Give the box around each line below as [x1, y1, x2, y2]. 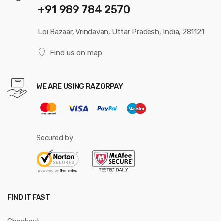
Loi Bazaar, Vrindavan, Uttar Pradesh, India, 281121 [38, 27, 204, 37]
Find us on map [49, 48, 102, 58]
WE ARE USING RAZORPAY [37, 82, 123, 91]
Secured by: [37, 133, 74, 143]
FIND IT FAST [7, 193, 50, 202]
